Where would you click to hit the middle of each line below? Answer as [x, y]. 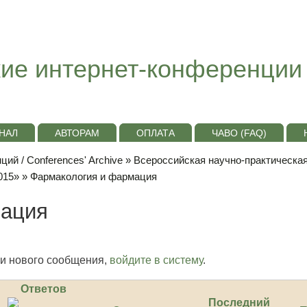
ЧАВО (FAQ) [239, 133]
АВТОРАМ [77, 133]
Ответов [43, 289]
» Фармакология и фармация [88, 177]
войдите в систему [156, 260]
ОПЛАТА [155, 133]
